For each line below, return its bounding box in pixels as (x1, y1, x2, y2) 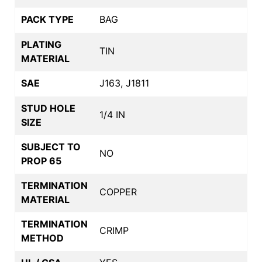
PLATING (21, 38, 61, 50)
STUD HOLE (21, 102, 75, 114)
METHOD (21, 232, 64, 244)
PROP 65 (21, 154, 61, 167)
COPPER (99, 185, 137, 198)
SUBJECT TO (21, 140, 81, 153)
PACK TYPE (21, 13, 74, 25)
